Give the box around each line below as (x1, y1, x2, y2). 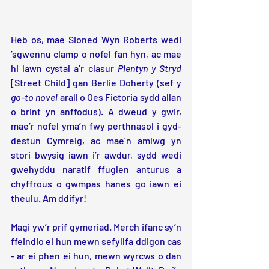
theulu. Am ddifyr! (11, 192, 86, 204)
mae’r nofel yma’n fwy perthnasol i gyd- (11, 120, 181, 132)
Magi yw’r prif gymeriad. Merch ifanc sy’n (11, 221, 181, 233)
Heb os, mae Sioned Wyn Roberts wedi (11, 34, 181, 46)
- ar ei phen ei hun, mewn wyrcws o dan (11, 250, 181, 262)
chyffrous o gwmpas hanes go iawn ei (11, 178, 181, 190)
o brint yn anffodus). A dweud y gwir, (11, 106, 181, 118)
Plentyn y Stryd (117, 62, 182, 74)
